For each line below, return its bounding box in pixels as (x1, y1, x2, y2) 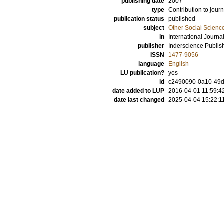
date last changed (114, 96, 164, 103)
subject (143, 24, 164, 31)
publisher (138, 42, 164, 49)
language (138, 60, 164, 67)
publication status (114, 15, 164, 22)
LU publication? (120, 69, 164, 76)
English (168, 60, 189, 67)
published (168, 15, 195, 22)
